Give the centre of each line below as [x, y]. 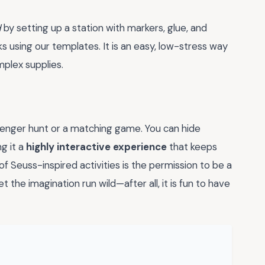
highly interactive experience [96, 146]
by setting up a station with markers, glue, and [104, 28]
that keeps [192, 146]
